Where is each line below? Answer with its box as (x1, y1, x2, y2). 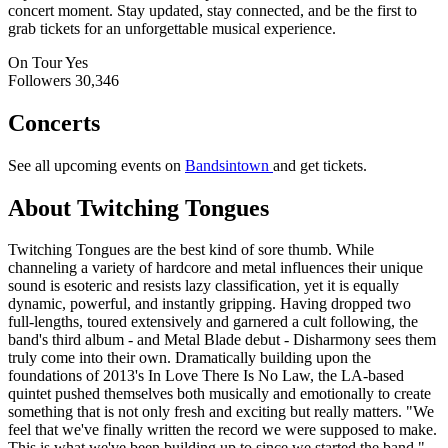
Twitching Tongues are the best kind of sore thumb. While (8, 241, 374, 259)
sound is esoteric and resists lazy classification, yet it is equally (8, 277, 399, 295)
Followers (8, 71, 71, 89)
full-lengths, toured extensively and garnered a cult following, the (8, 313, 418, 331)
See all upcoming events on (8, 156, 185, 174)
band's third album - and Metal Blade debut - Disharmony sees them (8, 331, 436, 349)
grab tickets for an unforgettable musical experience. (8, 19, 336, 37)
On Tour (8, 53, 62, 71)
